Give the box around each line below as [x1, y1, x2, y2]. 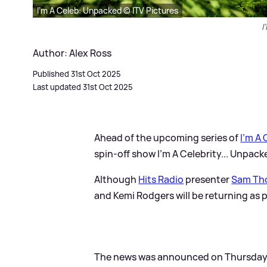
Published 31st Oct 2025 [33, 68, 121, 79]
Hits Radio [138, 172, 184, 186]
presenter [184, 172, 232, 186]
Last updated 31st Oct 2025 [33, 81, 133, 92]
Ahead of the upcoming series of [94, 131, 241, 144]
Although [94, 172, 139, 186]
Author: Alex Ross [33, 46, 111, 60]
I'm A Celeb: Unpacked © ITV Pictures [37, 4, 178, 16]
